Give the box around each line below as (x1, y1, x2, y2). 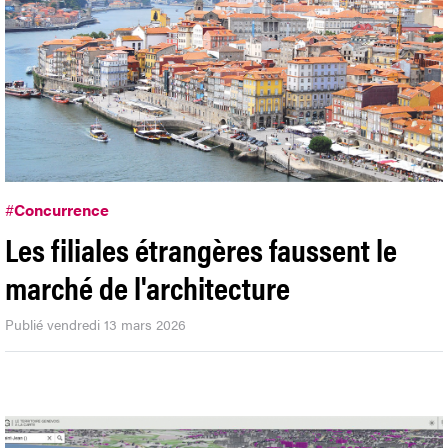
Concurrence (14, 197, 109, 221)
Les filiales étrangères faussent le (5, 225, 397, 271)
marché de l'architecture (5, 263, 290, 309)
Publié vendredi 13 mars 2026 (5, 313, 186, 334)
